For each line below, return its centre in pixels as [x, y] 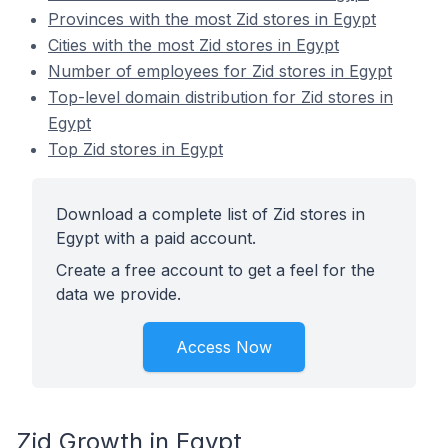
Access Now [224, 347]
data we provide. [118, 294]
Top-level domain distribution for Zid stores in [220, 97]
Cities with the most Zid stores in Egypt [193, 45]
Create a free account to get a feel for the [215, 270]
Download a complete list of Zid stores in [210, 214]
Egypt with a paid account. [156, 238]
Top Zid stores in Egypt [135, 149]
